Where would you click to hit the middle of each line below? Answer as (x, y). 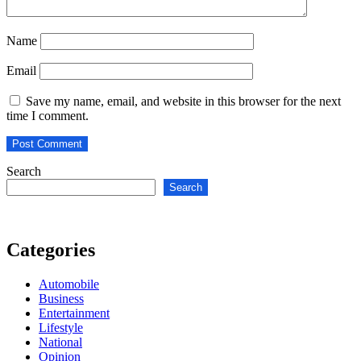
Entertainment (74, 313)
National (60, 342)
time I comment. (48, 116)
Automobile (69, 284)
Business (61, 298)
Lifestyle (61, 327)
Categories (51, 249)
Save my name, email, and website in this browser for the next (183, 102)
